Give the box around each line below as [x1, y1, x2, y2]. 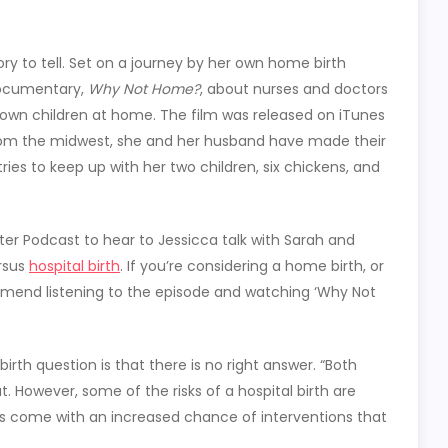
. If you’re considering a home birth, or [120, 256, 384, 276]
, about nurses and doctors [200, 79, 388, 99]
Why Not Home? [88, 79, 200, 99]
